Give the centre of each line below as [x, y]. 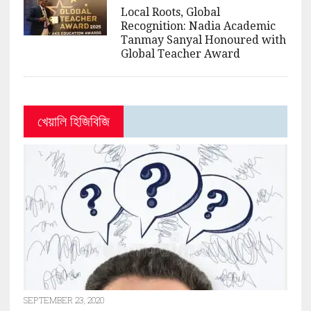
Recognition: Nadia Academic [198, 26]
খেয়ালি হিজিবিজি [73, 121]
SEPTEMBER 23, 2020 [64, 300]
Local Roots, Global [170, 12]
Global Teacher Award [180, 53]
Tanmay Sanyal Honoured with [203, 40]
